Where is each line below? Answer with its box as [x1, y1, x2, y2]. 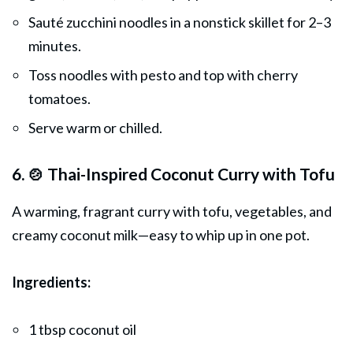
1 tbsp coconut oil [28, 320, 136, 338]
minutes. [28, 36, 81, 54]
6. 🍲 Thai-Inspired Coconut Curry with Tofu [12, 163, 335, 184]
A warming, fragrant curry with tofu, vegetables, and [12, 202, 332, 220]
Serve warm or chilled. [28, 118, 162, 136]
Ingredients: [12, 273, 91, 291]
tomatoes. [28, 89, 91, 107]
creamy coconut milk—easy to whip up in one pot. [12, 225, 310, 243]
